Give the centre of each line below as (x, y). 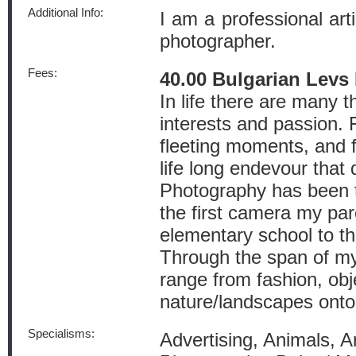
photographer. (218, 41)
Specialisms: (61, 334)
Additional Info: (66, 13)
